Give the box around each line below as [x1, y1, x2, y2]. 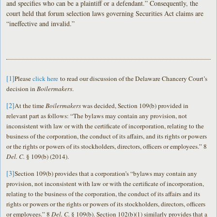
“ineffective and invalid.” [6, 18, 75, 28]
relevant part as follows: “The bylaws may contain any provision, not [6, 111, 187, 120]
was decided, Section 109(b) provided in [81, 101, 189, 110]
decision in [6, 84, 37, 93]
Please [15, 74, 33, 83]
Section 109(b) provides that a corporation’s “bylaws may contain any [15, 169, 198, 178]
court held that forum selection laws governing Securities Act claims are [6, 8, 204, 18]
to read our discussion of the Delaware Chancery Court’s [58, 74, 208, 83]
